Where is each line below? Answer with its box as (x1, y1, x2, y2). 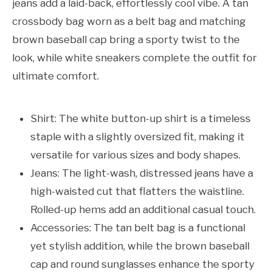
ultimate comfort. (12, 70, 99, 83)
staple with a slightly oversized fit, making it (30, 131, 245, 143)
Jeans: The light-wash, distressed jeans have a (30, 167, 253, 180)
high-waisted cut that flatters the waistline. (30, 185, 244, 198)
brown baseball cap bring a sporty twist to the (12, 33, 240, 46)
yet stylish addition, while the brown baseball (30, 240, 250, 253)
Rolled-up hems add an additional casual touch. (30, 203, 256, 216)
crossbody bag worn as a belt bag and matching (12, 15, 246, 28)
